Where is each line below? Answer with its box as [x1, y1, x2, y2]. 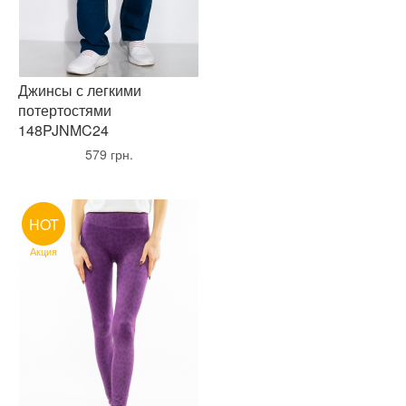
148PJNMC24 [18, 120, 109, 140]
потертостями [18, 100, 111, 121]
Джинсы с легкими [18, 80, 141, 101]
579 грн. [81, 145, 137, 163]
